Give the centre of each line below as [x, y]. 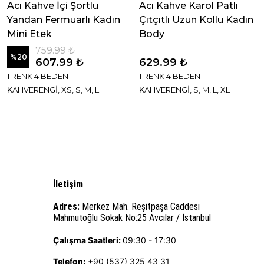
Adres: [66, 207]
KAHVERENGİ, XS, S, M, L [53, 89]
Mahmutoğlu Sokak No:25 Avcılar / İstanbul [132, 218]
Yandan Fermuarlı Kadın [64, 19]
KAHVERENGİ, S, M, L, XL [184, 89]
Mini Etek [29, 34]
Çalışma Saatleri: [88, 240]
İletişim [68, 184]
